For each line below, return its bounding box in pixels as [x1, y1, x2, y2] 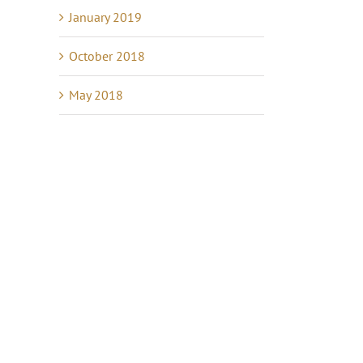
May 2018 [69, 87, 123, 103]
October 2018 [69, 48, 145, 64]
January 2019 [69, 9, 142, 25]
